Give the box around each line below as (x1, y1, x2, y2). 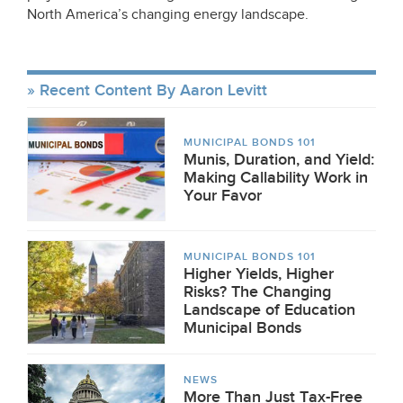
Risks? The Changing (184, 282, 331, 301)
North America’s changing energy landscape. (27, 6, 309, 23)
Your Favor (184, 186, 262, 205)
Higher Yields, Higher (184, 264, 334, 283)
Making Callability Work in (184, 168, 368, 187)
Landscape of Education (184, 300, 355, 319)
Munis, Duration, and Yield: (184, 150, 374, 169)
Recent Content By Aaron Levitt (40, 81, 267, 100)
